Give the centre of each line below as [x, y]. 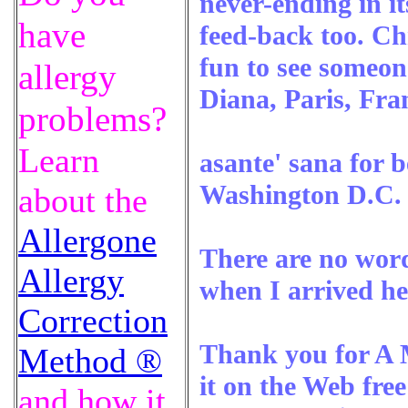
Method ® [90, 361]
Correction [93, 321]
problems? [92, 119]
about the [83, 200]
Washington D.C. [301, 194]
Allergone [87, 240]
